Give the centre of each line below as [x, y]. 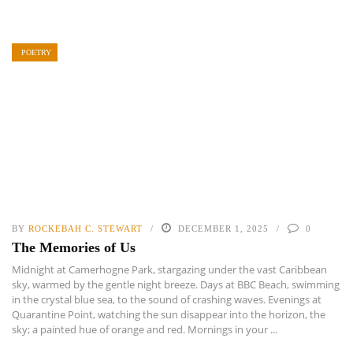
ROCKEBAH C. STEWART [85, 229]
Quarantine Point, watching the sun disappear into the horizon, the [169, 315]
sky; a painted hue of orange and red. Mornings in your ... [145, 330]
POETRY [36, 52]
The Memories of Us [74, 248]
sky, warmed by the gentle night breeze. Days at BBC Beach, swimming [176, 285]
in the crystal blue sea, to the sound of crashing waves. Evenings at [167, 300]
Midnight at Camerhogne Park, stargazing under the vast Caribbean [169, 270]
